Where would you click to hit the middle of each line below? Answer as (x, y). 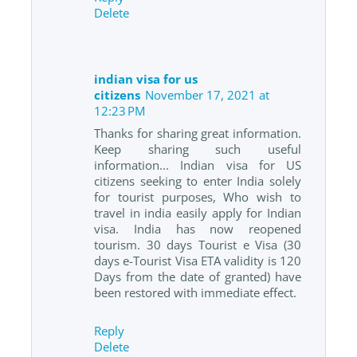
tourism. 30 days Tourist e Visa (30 (198, 244)
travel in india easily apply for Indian (198, 212)
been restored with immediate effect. (195, 292)
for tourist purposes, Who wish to (198, 196)
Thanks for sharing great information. (198, 133)
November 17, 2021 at (207, 94)
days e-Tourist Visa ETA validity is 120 (198, 260)
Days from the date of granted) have (198, 276)
